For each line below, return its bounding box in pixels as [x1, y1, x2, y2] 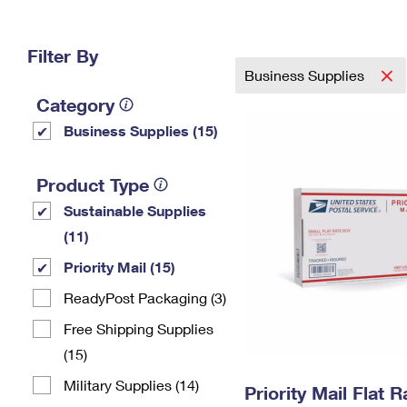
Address [271, 31, 323, 46]
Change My [263, 16, 332, 32]
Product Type [36, 174, 149, 195]
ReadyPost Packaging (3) [64, 289, 226, 306]
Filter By [27, 45, 98, 66]
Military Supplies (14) [64, 376, 199, 393]
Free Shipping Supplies [64, 320, 213, 337]
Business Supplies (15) [64, 122, 218, 139]
